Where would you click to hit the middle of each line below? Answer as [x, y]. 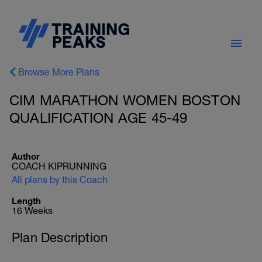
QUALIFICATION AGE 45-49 [99, 118]
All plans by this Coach [60, 180]
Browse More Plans [59, 72]
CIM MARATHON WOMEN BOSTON [125, 100]
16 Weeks [32, 211]
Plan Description [60, 237]
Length [26, 201]
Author [26, 156]
